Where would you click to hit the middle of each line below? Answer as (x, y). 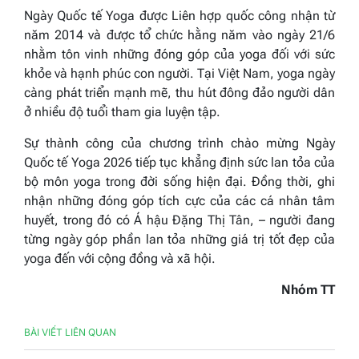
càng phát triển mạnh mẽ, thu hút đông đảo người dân (179, 92)
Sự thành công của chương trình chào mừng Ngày (179, 143)
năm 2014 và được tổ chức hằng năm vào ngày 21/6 (179, 34)
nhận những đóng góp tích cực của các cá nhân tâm (179, 200)
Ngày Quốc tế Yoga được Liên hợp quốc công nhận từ (179, 15)
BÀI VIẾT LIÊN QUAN (70, 332)
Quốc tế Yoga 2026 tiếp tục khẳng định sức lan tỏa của (179, 162)
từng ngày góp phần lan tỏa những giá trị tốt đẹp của (179, 239)
